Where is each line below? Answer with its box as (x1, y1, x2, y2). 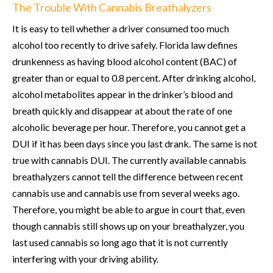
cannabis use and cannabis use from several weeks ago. (12, 186, 239, 199)
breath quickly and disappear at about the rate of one (12, 104, 232, 116)
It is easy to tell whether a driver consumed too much (12, 22, 229, 34)
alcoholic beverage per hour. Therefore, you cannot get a (12, 121, 246, 133)
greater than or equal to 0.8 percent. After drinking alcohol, (12, 71, 255, 83)
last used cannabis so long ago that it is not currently (12, 236, 228, 248)
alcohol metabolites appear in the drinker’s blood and (12, 88, 233, 100)
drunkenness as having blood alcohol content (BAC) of (12, 55, 237, 67)
